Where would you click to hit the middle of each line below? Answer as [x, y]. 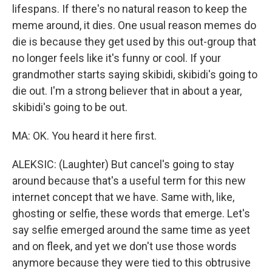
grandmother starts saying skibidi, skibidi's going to [135, 75]
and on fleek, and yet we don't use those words [124, 246]
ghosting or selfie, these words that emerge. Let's [131, 214]
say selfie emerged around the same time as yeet [131, 230]
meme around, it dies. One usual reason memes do [134, 25]
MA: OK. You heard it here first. [84, 136]
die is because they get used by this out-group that [134, 42]
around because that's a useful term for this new [129, 181]
